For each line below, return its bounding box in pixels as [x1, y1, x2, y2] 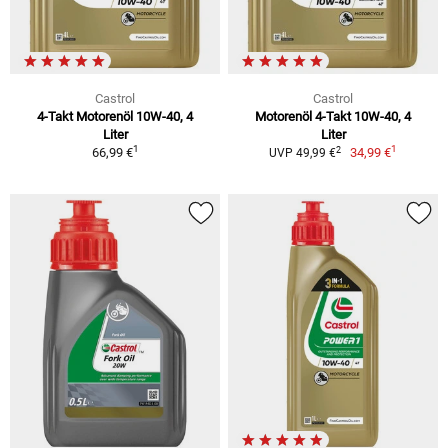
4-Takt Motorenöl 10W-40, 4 [37, 109, 193, 125]
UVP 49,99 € [268, 146, 336, 161]
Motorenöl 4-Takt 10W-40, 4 [255, 109, 411, 125]
